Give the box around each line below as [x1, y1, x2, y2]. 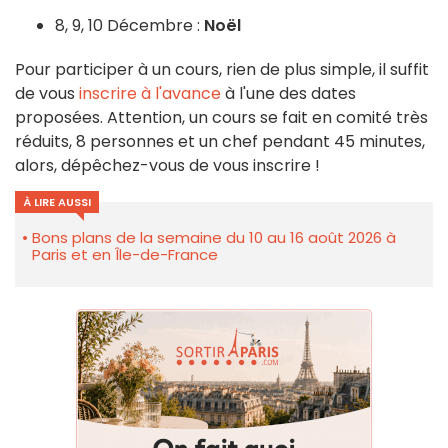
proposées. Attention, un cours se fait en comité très [15, 105, 428, 129]
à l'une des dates [221, 81, 356, 105]
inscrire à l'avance [79, 81, 221, 105]
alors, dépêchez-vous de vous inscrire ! [15, 153, 320, 177]
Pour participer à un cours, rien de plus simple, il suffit [15, 57, 429, 81]
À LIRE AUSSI [23, 193, 91, 210]
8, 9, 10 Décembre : [55, 13, 204, 37]
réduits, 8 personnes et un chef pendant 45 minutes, [15, 129, 425, 153]
